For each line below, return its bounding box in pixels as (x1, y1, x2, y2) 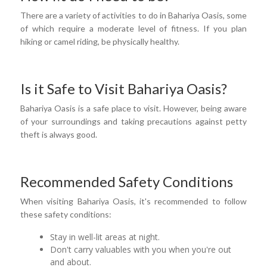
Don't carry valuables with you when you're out (50, 243, 232, 255)
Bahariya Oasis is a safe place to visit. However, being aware (20, 103, 247, 113)
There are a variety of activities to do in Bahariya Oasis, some (20, 10, 247, 20)
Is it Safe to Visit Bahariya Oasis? (20, 79, 227, 97)
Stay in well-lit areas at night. (50, 231, 160, 243)
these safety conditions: (20, 209, 111, 219)
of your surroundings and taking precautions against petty (20, 116, 247, 126)
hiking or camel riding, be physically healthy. (20, 36, 179, 46)
